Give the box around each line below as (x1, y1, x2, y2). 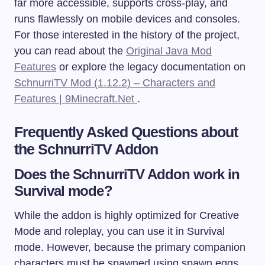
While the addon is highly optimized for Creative (14, 209, 239, 221)
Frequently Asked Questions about (14, 123, 238, 140)
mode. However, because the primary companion (14, 241, 245, 253)
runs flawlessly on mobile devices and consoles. (14, 12, 240, 25)
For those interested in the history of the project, (14, 28, 240, 41)
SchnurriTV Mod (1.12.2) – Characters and (14, 76, 215, 89)
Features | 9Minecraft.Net (14, 92, 137, 105)
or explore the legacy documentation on (56, 60, 245, 73)
